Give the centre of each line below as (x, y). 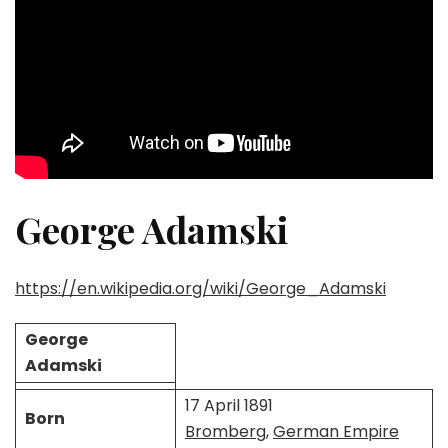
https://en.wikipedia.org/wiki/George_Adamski (200, 288)
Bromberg (225, 431)
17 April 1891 (228, 405)
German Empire (335, 431)
